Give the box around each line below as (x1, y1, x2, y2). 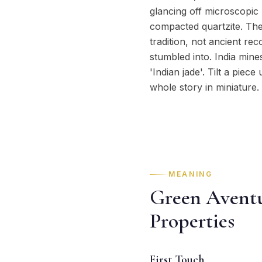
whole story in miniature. (150, 81, 259, 93)
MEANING (168, 170, 213, 178)
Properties (150, 208, 235, 233)
